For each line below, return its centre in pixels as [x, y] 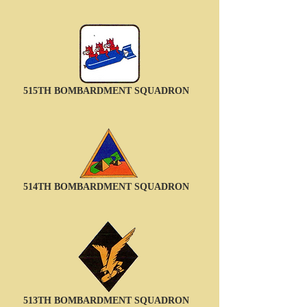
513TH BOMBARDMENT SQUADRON [106, 300]
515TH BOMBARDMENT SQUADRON [106, 91]
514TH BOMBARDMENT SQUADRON [106, 187]
